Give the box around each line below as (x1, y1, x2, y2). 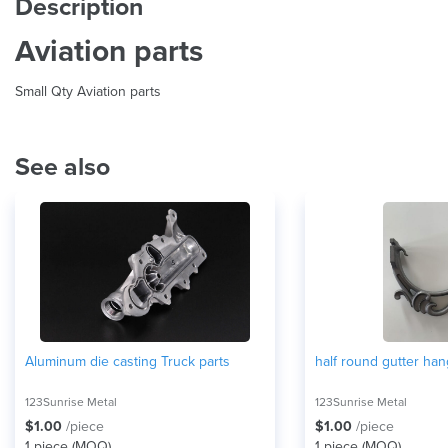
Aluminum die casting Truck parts (25, 352, 230, 370)
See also (15, 151, 110, 182)
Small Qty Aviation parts (15, 82, 161, 100)
